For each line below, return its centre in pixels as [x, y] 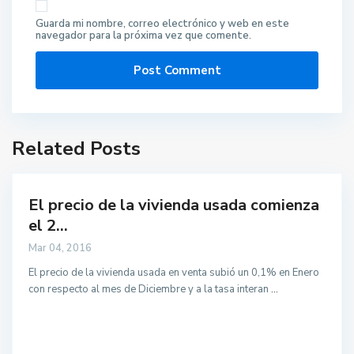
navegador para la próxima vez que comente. [143, 36]
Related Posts [76, 149]
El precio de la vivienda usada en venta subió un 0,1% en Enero [174, 273]
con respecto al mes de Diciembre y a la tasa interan [150, 289]
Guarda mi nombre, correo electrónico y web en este [162, 24]
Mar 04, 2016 [60, 248]
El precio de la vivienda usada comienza [174, 205]
